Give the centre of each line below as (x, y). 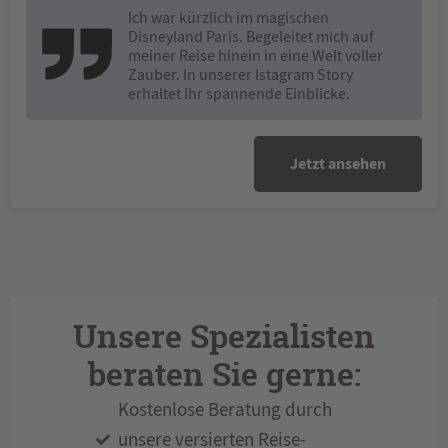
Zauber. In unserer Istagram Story (240, 74)
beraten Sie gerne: (224, 376)
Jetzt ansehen (338, 163)
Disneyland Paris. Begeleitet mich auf (251, 36)
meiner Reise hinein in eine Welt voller (255, 55)
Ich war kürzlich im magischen (228, 17)
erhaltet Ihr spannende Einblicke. (239, 93)
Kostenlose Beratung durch (225, 410)
